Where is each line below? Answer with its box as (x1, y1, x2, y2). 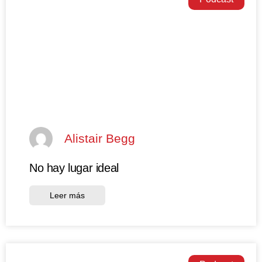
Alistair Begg (64, 132, 135, 146)
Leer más (50, 190, 85, 200)
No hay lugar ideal (29, 161, 119, 174)
